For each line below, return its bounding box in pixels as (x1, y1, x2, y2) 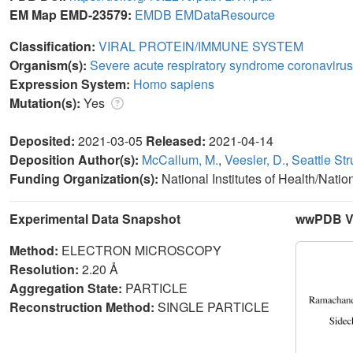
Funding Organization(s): (9, 169, 162, 188)
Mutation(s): (9, 93, 84, 112)
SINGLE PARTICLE (158, 297, 273, 316)
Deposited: (9, 131, 78, 150)
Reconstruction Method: (9, 297, 158, 316)
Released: (146, 131, 209, 150)
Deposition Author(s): (9, 150, 142, 169)
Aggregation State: (9, 278, 125, 297)
